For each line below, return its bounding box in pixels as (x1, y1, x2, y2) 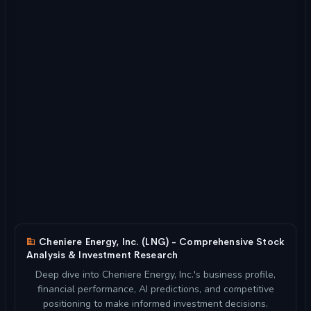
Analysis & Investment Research (26, 249, 178, 262)
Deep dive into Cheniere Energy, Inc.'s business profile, (35, 268, 276, 282)
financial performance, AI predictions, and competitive (37, 283, 274, 296)
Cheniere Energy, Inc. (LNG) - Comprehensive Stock (36, 236, 284, 249)
